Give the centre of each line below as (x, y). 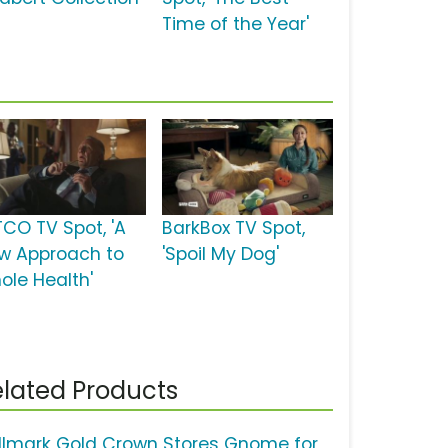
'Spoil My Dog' (220, 254)
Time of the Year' (235, 24)
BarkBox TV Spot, (233, 228)
